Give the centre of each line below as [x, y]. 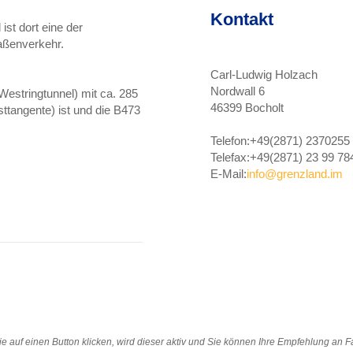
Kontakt [242, 19]
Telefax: [230, 157]
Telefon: [230, 141]
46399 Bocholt [247, 108]
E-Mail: [229, 174]
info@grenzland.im [295, 174]
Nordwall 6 [238, 91]
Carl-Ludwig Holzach [264, 74]
